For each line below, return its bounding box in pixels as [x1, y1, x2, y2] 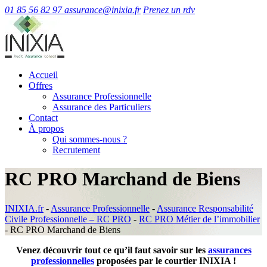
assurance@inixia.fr [64, 5, 141, 15]
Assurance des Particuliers [52, 102, 151, 112]
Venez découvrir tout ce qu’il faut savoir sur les [15, 244, 208, 255]
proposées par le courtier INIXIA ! [94, 255, 236, 266]
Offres [29, 80, 52, 91]
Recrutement [52, 145, 100, 155]
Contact [29, 113, 58, 123]
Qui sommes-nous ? [52, 134, 127, 144]
